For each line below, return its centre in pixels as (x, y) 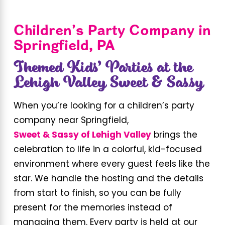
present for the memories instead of (93, 208)
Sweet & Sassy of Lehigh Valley (82, 136)
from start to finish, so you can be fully (97, 194)
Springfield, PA (64, 44)
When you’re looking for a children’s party (104, 106)
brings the (174, 136)
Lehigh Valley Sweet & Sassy (108, 83)
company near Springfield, (71, 121)
